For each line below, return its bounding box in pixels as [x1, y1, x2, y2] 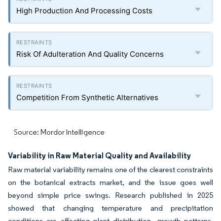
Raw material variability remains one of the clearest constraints [8, 165, 213, 174]
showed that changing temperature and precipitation [8, 203, 213, 213]
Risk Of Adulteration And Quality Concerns [16, 49, 164, 59]
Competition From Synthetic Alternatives [16, 93, 158, 102]
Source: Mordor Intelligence [14, 127, 105, 137]
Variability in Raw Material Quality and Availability [8, 150, 191, 160]
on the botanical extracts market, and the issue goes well [8, 178, 213, 187]
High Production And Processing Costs [16, 6, 152, 15]
